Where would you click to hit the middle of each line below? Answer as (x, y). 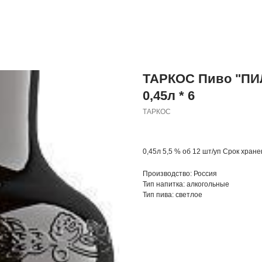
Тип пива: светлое (173, 195)
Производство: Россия (180, 174)
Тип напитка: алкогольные (186, 184)
